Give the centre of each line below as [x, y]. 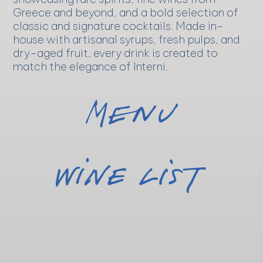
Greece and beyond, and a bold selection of [126, 13]
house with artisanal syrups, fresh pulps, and [127, 40]
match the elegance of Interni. [91, 67]
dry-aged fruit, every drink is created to [116, 53]
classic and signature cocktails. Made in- [119, 26]
